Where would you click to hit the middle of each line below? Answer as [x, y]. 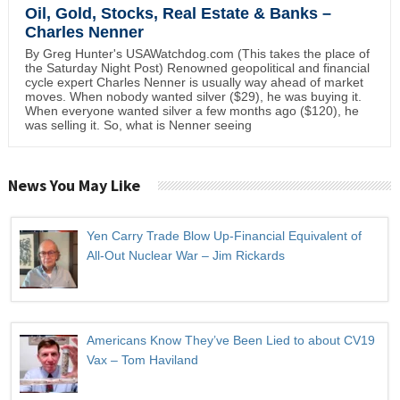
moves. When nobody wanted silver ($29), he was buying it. [193, 97]
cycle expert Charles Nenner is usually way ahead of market [194, 83]
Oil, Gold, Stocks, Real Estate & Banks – [178, 14]
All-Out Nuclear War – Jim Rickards [185, 255]
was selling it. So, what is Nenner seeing [138, 125]
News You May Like [74, 186]
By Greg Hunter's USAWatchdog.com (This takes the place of [197, 54]
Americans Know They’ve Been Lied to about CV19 [230, 341]
